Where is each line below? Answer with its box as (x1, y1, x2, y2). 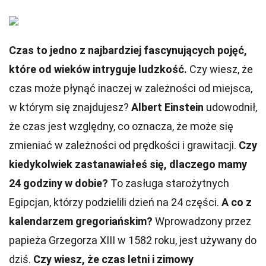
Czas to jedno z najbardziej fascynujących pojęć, (9, 44, 247, 56)
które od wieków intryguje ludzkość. (9, 63, 187, 75)
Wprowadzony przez (153, 215, 251, 227)
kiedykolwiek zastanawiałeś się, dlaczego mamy (9, 158, 247, 170)
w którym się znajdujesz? (9, 101, 131, 113)
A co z (221, 196, 252, 208)
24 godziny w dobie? (9, 177, 108, 189)
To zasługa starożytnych (108, 177, 229, 189)
